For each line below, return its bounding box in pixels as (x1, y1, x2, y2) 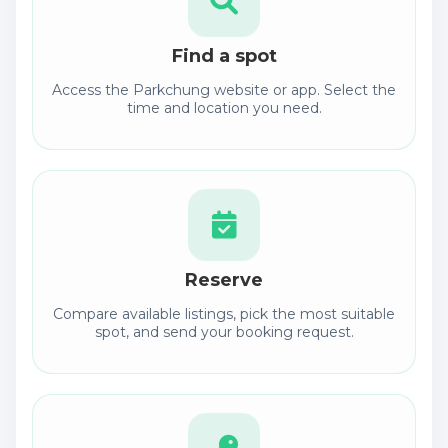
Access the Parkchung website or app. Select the (52, 80, 396, 99)
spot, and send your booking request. (94, 322, 354, 341)
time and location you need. (126, 98, 322, 117)
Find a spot (171, 44, 277, 67)
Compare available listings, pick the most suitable (53, 304, 395, 323)
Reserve (185, 268, 263, 291)
